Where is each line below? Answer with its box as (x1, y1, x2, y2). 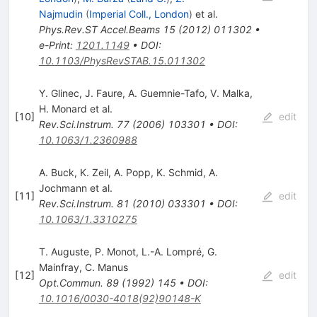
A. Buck (38, 166, 74, 178)
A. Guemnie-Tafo (127, 86, 204, 99)
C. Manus (84, 260, 128, 273)
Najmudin (38, 7, 83, 20)
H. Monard (38, 102, 87, 115)
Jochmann (38, 181, 87, 194)
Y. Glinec (38, 86, 79, 99)
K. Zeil (79, 166, 108, 178)
